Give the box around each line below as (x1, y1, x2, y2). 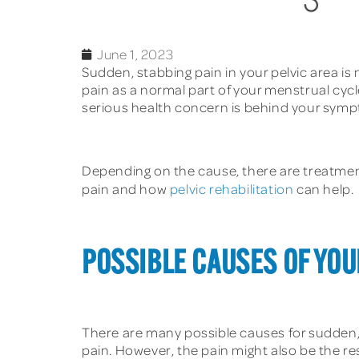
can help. (293, 180, 354, 198)
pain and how (82, 180, 170, 198)
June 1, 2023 (97, 46, 174, 63)
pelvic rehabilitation (169, 180, 294, 198)
